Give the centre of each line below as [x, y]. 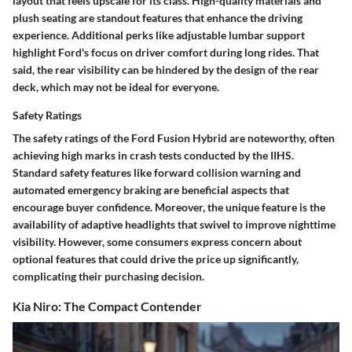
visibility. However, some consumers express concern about [157, 241]
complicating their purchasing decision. [108, 276]
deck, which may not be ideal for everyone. [116, 86]
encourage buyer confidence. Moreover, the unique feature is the [169, 207]
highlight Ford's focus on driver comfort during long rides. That [166, 52]
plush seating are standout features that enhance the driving [158, 17]
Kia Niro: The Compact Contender [107, 306]
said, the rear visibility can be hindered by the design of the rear [166, 69]
